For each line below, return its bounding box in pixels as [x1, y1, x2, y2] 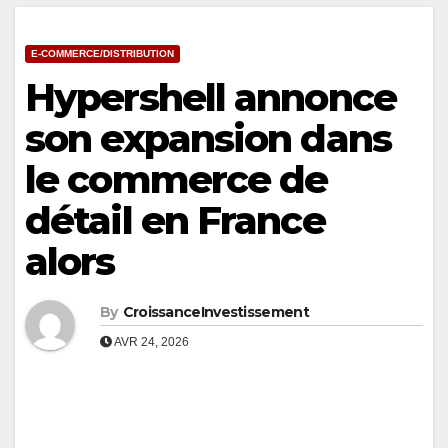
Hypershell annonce [25, 74, 396, 122]
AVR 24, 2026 [112, 335, 189, 350]
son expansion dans [25, 115, 391, 163]
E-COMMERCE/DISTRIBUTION [31, 48, 174, 60]
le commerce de [25, 156, 328, 204]
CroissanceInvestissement [122, 303, 309, 322]
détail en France [25, 197, 325, 245]
